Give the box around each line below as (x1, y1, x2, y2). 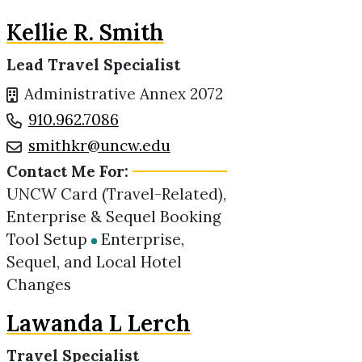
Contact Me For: (6, 162, 128, 181)
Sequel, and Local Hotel (6, 252, 182, 271)
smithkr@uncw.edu (27, 136, 170, 155)
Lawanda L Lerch (6, 309, 191, 338)
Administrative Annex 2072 (23, 84, 223, 103)
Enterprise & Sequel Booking (6, 207, 221, 226)
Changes (6, 275, 71, 294)
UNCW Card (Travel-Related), (6, 184, 226, 204)
